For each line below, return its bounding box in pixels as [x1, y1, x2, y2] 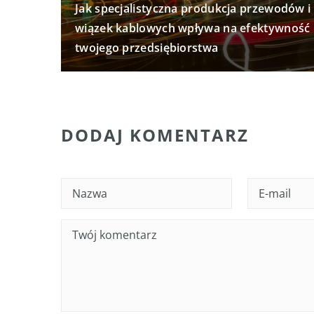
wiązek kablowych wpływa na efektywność [75, 20, 310, 36]
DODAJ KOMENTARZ [61, 123, 249, 147]
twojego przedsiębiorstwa [75, 40, 219, 56]
